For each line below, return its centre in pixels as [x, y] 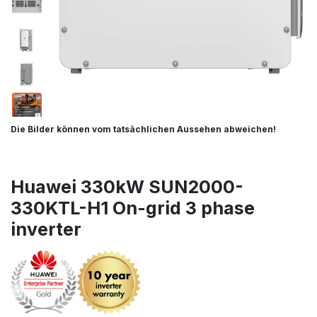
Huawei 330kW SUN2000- [127, 187]
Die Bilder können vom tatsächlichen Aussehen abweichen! [143, 129]
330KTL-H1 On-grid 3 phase [133, 208]
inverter [46, 230]
